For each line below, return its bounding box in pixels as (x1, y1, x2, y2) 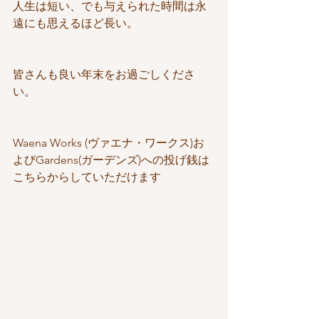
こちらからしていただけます (13, 170, 161, 184)
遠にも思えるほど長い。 (13, 16, 138, 31)
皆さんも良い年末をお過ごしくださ (13, 68, 195, 82)
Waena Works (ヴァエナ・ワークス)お (13, 136, 204, 150)
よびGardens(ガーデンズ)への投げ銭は (13, 153, 209, 167)
